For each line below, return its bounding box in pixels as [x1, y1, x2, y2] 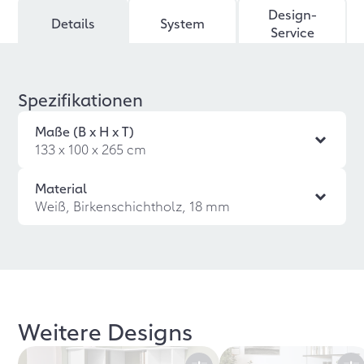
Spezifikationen [18, 87, 144, 111]
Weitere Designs [18, 314, 193, 346]
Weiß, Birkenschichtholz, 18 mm [35, 197, 231, 214]
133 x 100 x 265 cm [35, 140, 147, 158]
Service [270, 23, 314, 41]
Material [35, 179, 88, 197]
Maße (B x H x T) [35, 122, 135, 140]
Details [50, 14, 95, 32]
